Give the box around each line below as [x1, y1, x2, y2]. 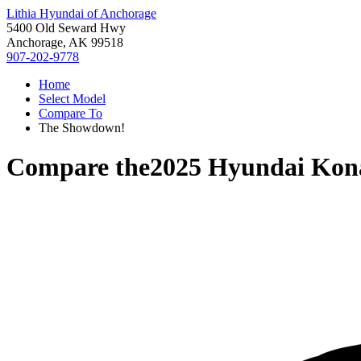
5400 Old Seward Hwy [6, 21, 126, 35]
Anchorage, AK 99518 [6, 35, 123, 49]
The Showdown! [39, 121, 125, 135]
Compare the [6, 152, 150, 182]
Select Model [39, 92, 106, 106]
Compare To [39, 106, 102, 120]
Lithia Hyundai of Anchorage [6, 6, 156, 20]
